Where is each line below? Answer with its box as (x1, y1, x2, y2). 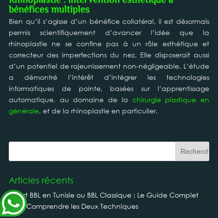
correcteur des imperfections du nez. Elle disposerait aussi (8, 50, 210, 59)
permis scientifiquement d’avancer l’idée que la (8, 28, 210, 37)
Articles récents (8, 175, 73, 185)
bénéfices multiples (8, 3, 90, 18)
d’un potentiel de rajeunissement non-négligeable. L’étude (8, 61, 210, 71)
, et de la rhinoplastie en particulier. (38, 106, 158, 115)
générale (8, 106, 39, 115)
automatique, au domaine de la (8, 95, 132, 104)
